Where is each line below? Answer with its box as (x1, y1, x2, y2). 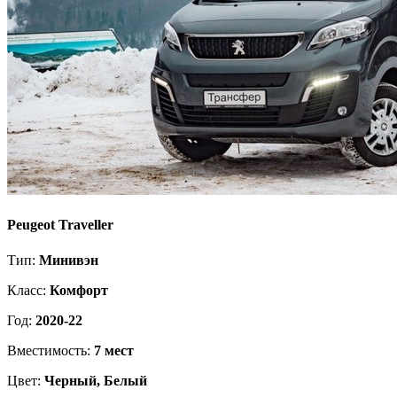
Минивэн (39, 252, 98, 268)
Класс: (7, 282, 50, 298)
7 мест (94, 342, 134, 358)
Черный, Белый (44, 372, 147, 388)
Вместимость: (7, 342, 94, 358)
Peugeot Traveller (7, 217, 113, 233)
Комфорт (50, 282, 108, 298)
